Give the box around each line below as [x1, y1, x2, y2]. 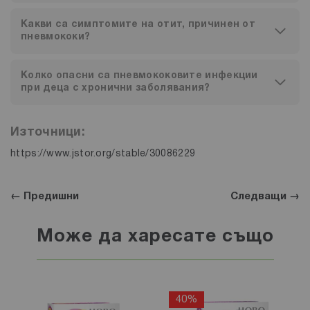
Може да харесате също [36, 228, 274, 246]
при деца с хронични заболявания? [21, 84, 210, 93]
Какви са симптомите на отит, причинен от [21, 20, 255, 30]
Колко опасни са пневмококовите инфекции [21, 71, 258, 81]
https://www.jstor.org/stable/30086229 [10, 149, 196, 159]
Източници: [10, 127, 89, 139]
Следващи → [230, 192, 300, 202]
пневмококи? [21, 33, 91, 42]
